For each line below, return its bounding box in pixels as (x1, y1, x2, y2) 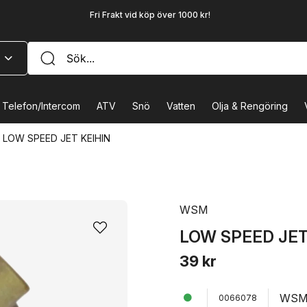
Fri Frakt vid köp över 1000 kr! (89, 9, 210, 20)
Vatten (167, 99, 195, 112)
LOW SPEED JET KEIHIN (3, 132, 110, 144)
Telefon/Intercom (2, 99, 80, 112)
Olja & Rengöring (212, 99, 288, 112)
